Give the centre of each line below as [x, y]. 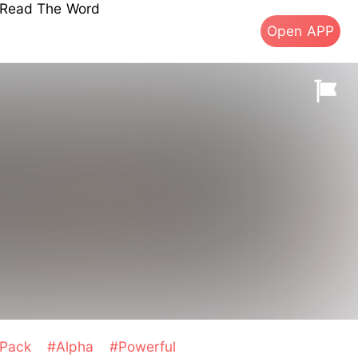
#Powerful [142, 347]
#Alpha [72, 347]
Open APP [300, 30]
